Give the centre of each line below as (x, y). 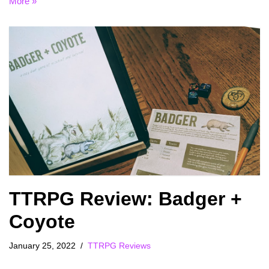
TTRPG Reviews (119, 246)
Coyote (42, 222)
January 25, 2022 (42, 246)
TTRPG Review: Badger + (125, 199)
